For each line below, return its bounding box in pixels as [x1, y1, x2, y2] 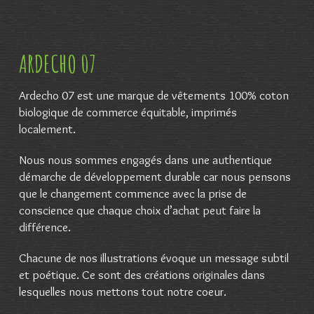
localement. [18, 121, 76, 137]
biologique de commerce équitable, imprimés [18, 104, 237, 120]
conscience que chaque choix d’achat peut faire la [18, 203, 261, 218]
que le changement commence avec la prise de [18, 186, 247, 201]
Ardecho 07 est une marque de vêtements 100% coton [18, 88, 289, 103]
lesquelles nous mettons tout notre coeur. [18, 284, 226, 299]
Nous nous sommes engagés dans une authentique [18, 152, 272, 168]
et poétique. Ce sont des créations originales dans [18, 267, 265, 282]
